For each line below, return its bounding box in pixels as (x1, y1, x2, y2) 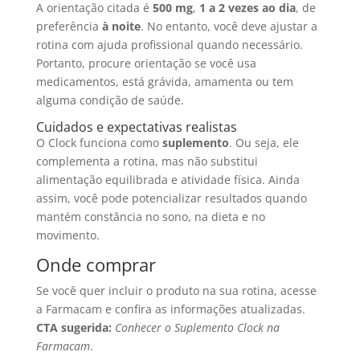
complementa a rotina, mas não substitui (35, 153, 258, 170)
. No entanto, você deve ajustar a (140, 18, 317, 35)
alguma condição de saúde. (35, 92, 184, 108)
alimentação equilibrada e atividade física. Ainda (35, 172, 300, 188)
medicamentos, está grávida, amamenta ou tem (35, 74, 293, 90)
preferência (35, 18, 102, 35)
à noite (101, 18, 141, 35)
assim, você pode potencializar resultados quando (35, 190, 307, 207)
